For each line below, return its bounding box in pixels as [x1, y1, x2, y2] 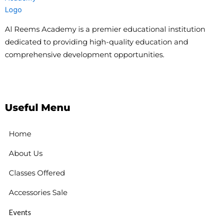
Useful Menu [5, 102, 70, 114]
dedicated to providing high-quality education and [5, 37, 188, 47]
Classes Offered [9, 168, 65, 178]
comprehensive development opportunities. [5, 50, 164, 60]
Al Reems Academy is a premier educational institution [5, 24, 205, 34]
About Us [9, 149, 43, 158]
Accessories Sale [9, 188, 67, 197]
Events [9, 208, 31, 217]
